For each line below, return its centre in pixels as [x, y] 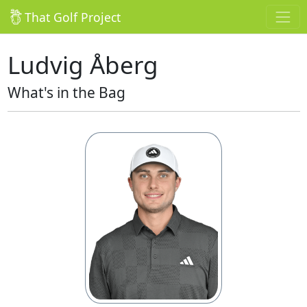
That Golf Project [72, 17]
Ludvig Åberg [83, 65]
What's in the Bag [66, 93]
